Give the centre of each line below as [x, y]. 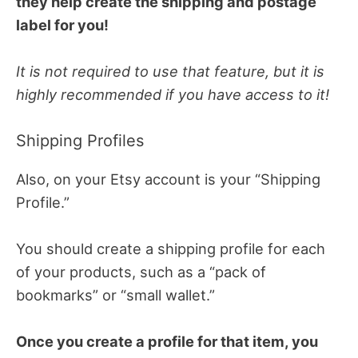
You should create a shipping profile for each [171, 249]
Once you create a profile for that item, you [167, 342]
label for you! [62, 24]
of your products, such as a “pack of [141, 272]
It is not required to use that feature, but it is [170, 71]
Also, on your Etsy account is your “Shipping [168, 179]
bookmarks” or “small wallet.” [115, 295]
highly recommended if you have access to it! [173, 94]
